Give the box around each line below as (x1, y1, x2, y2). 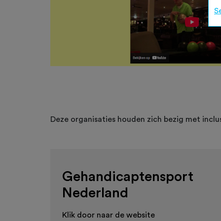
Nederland (62, 186, 128, 200)
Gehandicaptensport (62, 170, 193, 184)
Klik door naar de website (62, 211, 155, 219)
